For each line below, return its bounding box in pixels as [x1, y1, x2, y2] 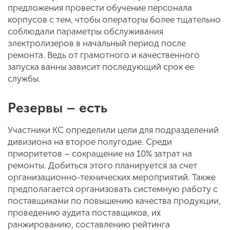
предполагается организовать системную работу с [8, 183, 218, 194]
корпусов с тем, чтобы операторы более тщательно [8, 14, 221, 25]
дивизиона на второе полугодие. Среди [8, 136, 172, 147]
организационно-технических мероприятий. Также [8, 171, 216, 182]
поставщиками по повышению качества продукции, [8, 195, 221, 206]
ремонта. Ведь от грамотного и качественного [8, 49, 200, 60]
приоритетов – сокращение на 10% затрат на [8, 148, 192, 159]
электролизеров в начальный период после [8, 37, 186, 48]
